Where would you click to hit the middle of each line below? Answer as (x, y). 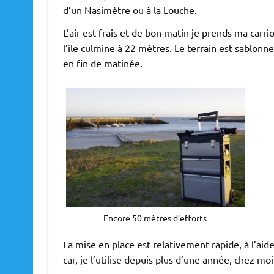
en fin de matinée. (102, 63)
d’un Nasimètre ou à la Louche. (130, 10)
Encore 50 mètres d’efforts (155, 217)
